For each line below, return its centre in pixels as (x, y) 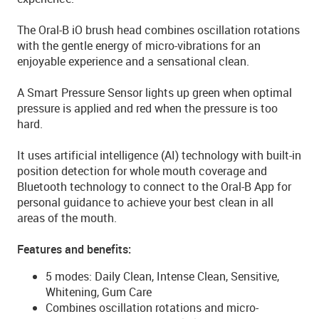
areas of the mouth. (67, 218)
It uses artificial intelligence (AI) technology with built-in (159, 155)
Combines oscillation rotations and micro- (152, 308)
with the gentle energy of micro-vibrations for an (139, 46)
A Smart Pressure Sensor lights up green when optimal (155, 93)
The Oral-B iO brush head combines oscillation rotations (158, 30)
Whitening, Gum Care (99, 292)
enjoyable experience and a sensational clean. (133, 61)
